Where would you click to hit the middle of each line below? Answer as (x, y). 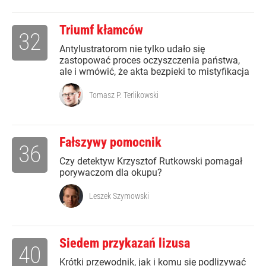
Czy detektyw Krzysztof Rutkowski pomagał (151, 161)
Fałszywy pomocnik (110, 142)
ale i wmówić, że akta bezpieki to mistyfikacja (154, 72)
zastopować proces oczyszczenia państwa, (150, 61)
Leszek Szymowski (119, 196)
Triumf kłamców (101, 30)
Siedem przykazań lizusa (125, 243)
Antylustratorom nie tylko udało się (132, 49)
